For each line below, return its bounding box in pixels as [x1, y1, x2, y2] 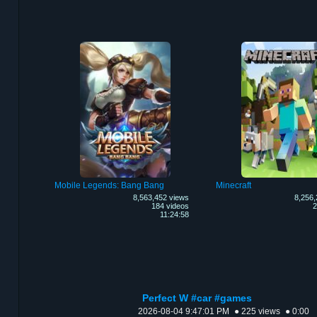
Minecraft [215, 180, 251, 191]
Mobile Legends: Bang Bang [54, 180, 164, 191]
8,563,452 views [132, 193, 189, 202]
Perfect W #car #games [142, 293, 252, 304]
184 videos [151, 202, 189, 211]
